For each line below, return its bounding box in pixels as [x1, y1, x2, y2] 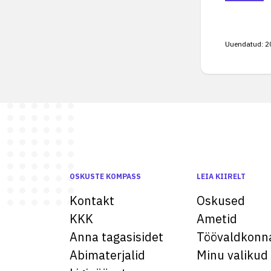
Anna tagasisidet [70, 229, 163, 245]
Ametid [197, 211, 237, 227]
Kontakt [70, 192, 114, 209]
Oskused [197, 192, 245, 209]
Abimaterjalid [70, 247, 145, 263]
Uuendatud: [225, 39, 263, 48]
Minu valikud [197, 247, 268, 263]
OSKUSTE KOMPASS [70, 172, 141, 181]
